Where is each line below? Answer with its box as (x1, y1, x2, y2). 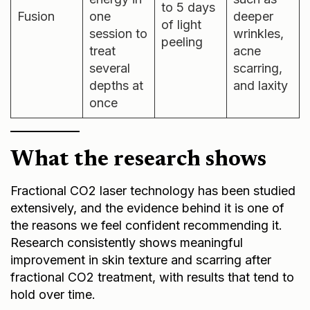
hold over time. (10, 284, 95, 300)
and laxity (233, 75, 288, 91)
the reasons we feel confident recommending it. (10, 215, 282, 230)
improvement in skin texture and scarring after (10, 250, 271, 265)
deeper (233, 6, 273, 21)
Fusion (17, 6, 55, 21)
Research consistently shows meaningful (10, 232, 243, 248)
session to (89, 24, 147, 39)
